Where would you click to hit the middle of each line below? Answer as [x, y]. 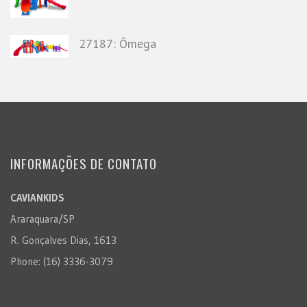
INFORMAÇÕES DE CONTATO [84, 163]
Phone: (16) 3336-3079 [62, 261]
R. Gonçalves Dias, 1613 [63, 240]
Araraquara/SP [42, 219]
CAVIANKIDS [37, 197]
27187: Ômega [118, 43]
